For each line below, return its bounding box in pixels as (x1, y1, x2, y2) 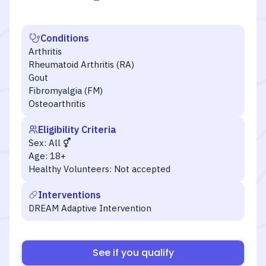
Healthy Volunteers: (28, 163, 112, 175)
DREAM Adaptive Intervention (28, 202, 151, 214)
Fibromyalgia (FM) (28, 85, 103, 96)
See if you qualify (92, 246, 174, 259)
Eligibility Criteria (38, 123, 116, 135)
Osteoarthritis (28, 98, 85, 109)
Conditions (40, 32, 89, 44)
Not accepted (114, 163, 170, 175)
